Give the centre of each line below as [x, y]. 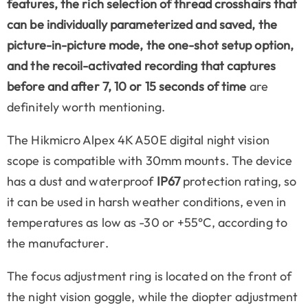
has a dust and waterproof [82, 181]
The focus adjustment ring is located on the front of [150, 276]
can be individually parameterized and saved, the [142, 24]
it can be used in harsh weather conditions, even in [147, 201]
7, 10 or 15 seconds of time [173, 86]
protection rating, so [239, 181]
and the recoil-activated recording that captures [141, 65]
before [26, 86]
